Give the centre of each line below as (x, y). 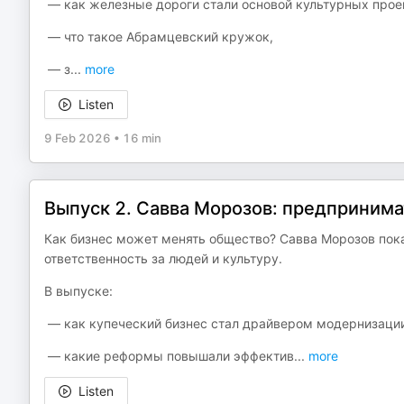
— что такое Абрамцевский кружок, (159, 37)
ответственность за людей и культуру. (163, 258)
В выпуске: (78, 291)
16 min (142, 138)
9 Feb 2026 (78, 138)
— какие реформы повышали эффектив (169, 356)
